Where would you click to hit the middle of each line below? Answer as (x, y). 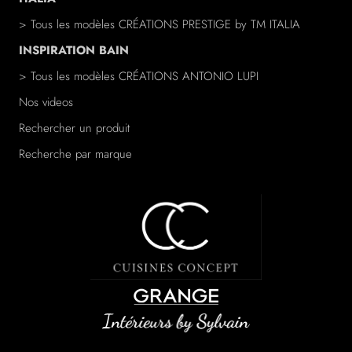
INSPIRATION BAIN (74, 51)
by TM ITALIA (268, 25)
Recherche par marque (75, 154)
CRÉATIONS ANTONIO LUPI (189, 77)
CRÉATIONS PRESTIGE (177, 25)
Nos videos (46, 103)
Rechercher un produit (74, 128)
